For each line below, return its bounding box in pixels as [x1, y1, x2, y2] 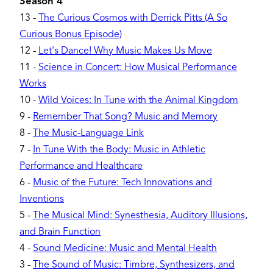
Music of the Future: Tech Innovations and [33, 177, 212, 188]
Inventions [19, 194, 64, 204]
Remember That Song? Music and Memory [33, 112, 218, 122]
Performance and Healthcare [19, 161, 143, 171]
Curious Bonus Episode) [19, 29, 122, 40]
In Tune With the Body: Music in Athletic [33, 144, 205, 155]
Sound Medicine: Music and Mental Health [33, 243, 217, 253]
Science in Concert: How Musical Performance [38, 62, 237, 73]
